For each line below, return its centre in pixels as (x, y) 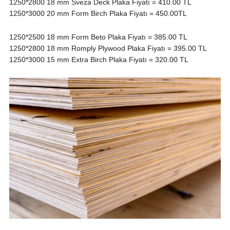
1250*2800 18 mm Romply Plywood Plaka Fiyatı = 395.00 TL (108, 48)
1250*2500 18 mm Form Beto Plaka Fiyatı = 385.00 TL (98, 37)
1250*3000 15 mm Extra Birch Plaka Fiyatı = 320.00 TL (99, 60)
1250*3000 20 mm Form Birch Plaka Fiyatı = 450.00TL (98, 13)
